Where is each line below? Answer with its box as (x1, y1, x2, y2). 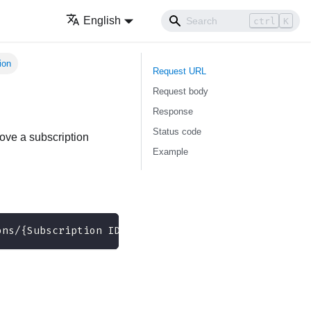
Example (153, 146, 188, 157)
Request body (153, 86, 208, 96)
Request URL (153, 66, 206, 76)
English (83, 15, 121, 26)
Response (153, 106, 193, 117)
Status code (153, 126, 201, 137)
